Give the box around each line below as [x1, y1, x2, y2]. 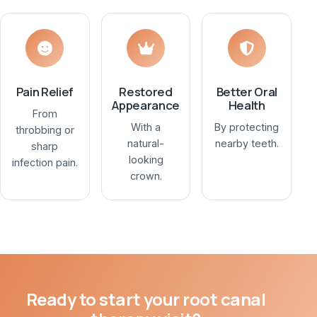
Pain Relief [16, 83, 74, 100]
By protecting [214, 121, 279, 134]
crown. [129, 170, 162, 183]
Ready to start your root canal [25, 287, 266, 311]
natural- [127, 137, 165, 150]
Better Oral [216, 83, 277, 100]
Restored [119, 83, 173, 100]
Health [228, 97, 265, 114]
